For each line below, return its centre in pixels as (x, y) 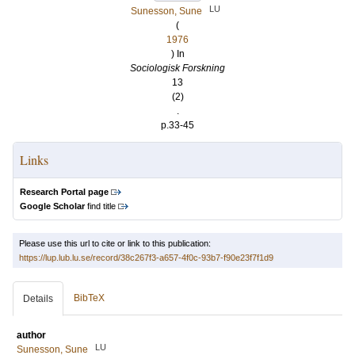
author (31, 335)
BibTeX (89, 298)
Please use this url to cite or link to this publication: (115, 243)
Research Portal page (64, 192)
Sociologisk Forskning (177, 68)
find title (100, 206)
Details (38, 299)
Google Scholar (52, 206)
